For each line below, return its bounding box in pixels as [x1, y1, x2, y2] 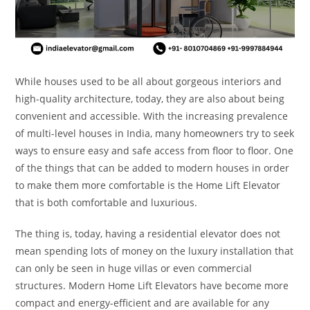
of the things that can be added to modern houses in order [15, 161, 290, 174]
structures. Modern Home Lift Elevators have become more [15, 278, 289, 292]
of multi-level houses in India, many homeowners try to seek [15, 126, 295, 140]
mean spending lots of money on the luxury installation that [15, 244, 294, 257]
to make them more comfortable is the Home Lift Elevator [15, 178, 281, 192]
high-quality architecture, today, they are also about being [15, 91, 285, 105]
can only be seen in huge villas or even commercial [15, 261, 253, 275]
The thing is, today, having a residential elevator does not [15, 226, 281, 240]
